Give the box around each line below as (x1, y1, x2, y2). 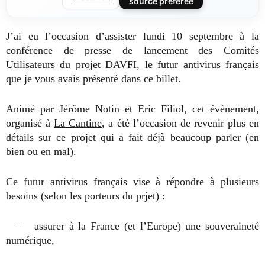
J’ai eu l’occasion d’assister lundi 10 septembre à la (6, 30, 259, 42)
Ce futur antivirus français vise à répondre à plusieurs (6, 176, 259, 188)
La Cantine (54, 117, 102, 129)
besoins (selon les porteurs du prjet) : (6, 190, 165, 202)
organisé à (6, 117, 54, 129)
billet (156, 73, 178, 85)
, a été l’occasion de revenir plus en (102, 117, 260, 129)
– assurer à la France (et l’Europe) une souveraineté (6, 220, 259, 232)
